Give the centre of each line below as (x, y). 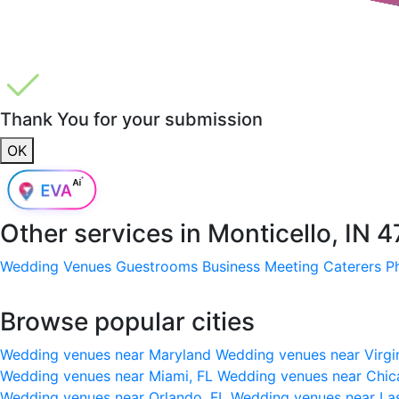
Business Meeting (261, 266)
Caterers (352, 266)
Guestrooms (157, 266)
